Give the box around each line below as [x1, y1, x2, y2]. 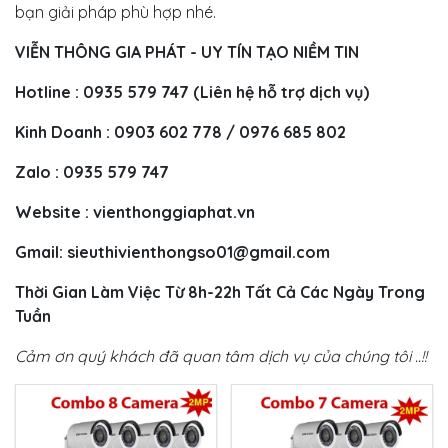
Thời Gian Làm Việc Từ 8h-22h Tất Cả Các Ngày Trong [15, 282, 425, 302]
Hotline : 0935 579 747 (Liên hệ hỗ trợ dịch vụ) [15, 82, 369, 102]
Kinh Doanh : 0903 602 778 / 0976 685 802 [15, 122, 346, 142]
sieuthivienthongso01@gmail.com [67, 242, 330, 262]
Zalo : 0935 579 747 [15, 162, 169, 182]
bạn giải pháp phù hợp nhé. [15, 2, 216, 22]
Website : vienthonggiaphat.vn [15, 202, 255, 222]
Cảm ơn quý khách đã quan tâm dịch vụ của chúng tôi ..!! [15, 346, 427, 366]
